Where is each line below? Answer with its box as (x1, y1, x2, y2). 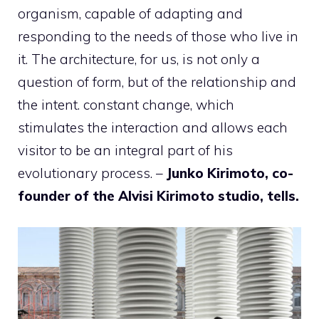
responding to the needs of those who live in (18, 27, 298, 45)
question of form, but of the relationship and (18, 73, 296, 90)
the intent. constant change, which (18, 95, 234, 113)
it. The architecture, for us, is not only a (18, 50, 260, 68)
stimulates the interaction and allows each (18, 118, 288, 136)
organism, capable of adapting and (18, 4, 243, 22)
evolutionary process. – (18, 164, 167, 182)
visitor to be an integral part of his (18, 141, 233, 159)
